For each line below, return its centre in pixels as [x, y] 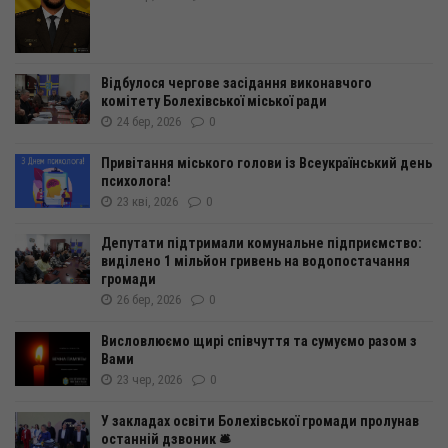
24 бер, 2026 [149, 122]
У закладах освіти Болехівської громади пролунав [260, 421]
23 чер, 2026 [149, 380]
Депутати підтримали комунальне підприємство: [261, 243]
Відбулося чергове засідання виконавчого [236, 83]
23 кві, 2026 [147, 202]
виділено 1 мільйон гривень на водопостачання [255, 261]
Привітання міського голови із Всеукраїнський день [266, 163]
